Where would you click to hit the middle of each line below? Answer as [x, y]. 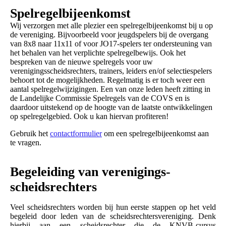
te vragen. [26, 143]
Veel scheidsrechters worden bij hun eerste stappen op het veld [113, 207]
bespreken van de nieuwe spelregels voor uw [81, 62]
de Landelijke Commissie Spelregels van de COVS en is [100, 98]
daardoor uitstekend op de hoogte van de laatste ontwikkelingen [111, 107]
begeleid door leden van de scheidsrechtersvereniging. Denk [113, 216]
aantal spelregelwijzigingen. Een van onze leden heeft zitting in [110, 89]
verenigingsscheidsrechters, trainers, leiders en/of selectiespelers [111, 71]
